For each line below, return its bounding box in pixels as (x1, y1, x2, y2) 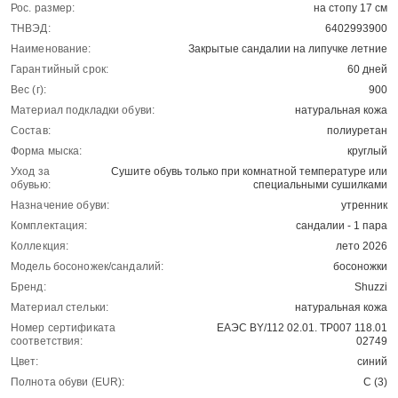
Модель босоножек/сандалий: (11, 260, 164, 274)
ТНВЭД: (11, 22, 51, 36)
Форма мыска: (11, 145, 83, 158)
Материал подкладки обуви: (11, 104, 155, 117)
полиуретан (327, 124, 387, 138)
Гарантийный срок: (11, 63, 109, 76)
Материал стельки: (11, 301, 109, 314)
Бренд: (11, 281, 46, 294)
